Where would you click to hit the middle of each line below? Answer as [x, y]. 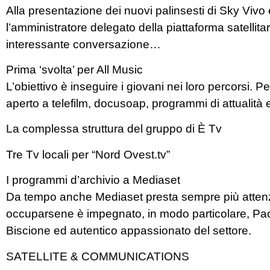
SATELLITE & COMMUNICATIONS [98, 256]
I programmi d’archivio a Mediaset [93, 180]
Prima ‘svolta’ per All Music [74, 70]
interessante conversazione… [83, 44]
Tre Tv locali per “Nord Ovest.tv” [88, 154]
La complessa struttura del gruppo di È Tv [114, 129]
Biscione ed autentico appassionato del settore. [129, 231]
